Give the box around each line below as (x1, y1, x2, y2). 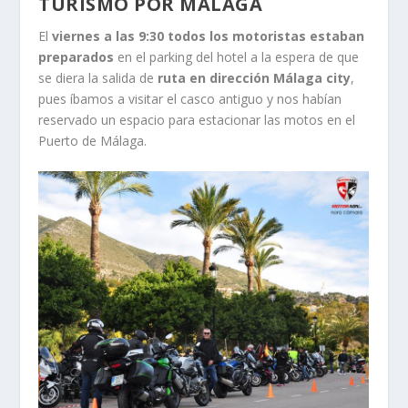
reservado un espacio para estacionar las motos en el (38, 111, 356, 129)
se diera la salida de (38, 69, 158, 87)
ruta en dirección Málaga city (158, 69, 352, 87)
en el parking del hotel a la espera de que (114, 48, 360, 66)
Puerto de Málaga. (38, 132, 148, 150)
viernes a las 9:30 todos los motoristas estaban (52, 27, 365, 46)
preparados (38, 48, 115, 66)
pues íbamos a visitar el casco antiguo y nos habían (38, 90, 342, 108)
